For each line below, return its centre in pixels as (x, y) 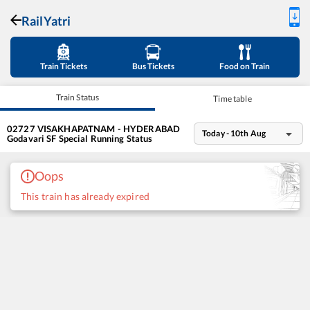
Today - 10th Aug (234, 133)
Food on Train (245, 66)
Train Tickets (63, 66)
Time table (232, 98)
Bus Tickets (153, 66)
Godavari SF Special (48, 138)
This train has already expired (85, 196)
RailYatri (46, 21)
